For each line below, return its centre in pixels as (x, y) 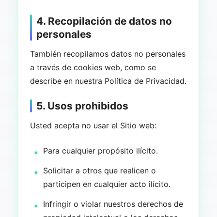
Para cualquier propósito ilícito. (101, 150)
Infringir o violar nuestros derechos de (113, 204)
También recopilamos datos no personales (108, 54)
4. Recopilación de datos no (104, 21)
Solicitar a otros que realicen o (100, 170)
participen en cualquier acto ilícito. (107, 184)
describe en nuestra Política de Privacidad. (108, 81)
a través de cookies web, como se (93, 68)
